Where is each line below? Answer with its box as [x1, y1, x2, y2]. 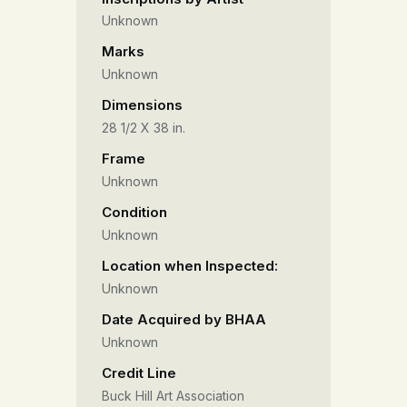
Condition [102, 203, 167, 222]
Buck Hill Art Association [102, 387, 244, 403]
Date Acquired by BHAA [102, 310, 266, 328]
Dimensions [102, 96, 183, 114]
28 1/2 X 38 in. [102, 120, 185, 136]
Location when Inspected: [102, 256, 278, 274]
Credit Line [102, 363, 176, 382]
